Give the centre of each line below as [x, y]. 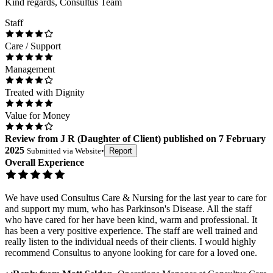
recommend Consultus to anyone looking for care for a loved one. [131, 253]
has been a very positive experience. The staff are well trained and [131, 231]
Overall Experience [44, 163]
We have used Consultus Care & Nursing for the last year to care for [136, 198]
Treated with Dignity [45, 93]
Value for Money [37, 116]
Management [30, 69]
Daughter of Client [119, 139]
